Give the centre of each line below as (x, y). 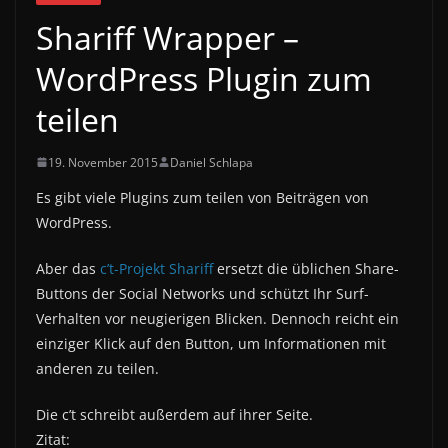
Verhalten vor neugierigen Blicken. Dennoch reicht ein (217, 318)
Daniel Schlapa (211, 162)
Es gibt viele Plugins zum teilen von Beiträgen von (202, 197)
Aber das (68, 268)
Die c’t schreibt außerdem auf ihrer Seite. (174, 414)
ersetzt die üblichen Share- (306, 268)
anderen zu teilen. (97, 368)
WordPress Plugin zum (204, 78)
